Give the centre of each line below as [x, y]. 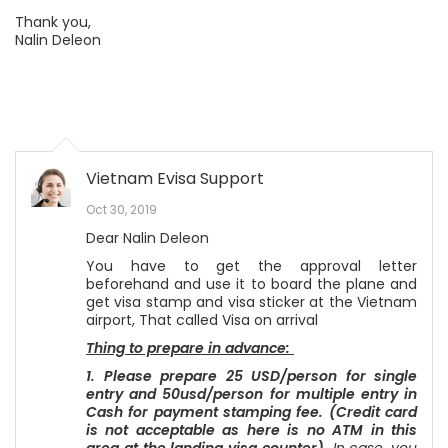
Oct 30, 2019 [121, 209]
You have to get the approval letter [251, 266]
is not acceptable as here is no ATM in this [251, 430]
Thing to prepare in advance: [190, 348]
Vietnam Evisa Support [175, 178]
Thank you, [53, 22]
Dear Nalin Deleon [147, 238]
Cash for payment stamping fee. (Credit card [251, 412]
